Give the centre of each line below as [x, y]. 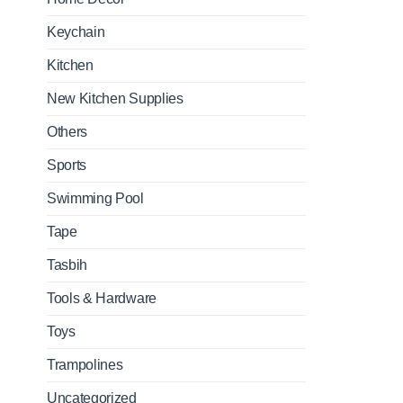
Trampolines [85, 364]
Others [67, 131]
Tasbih [67, 264]
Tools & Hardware [102, 298]
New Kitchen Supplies [115, 98]
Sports [67, 165]
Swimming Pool [95, 198]
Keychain [76, 31]
